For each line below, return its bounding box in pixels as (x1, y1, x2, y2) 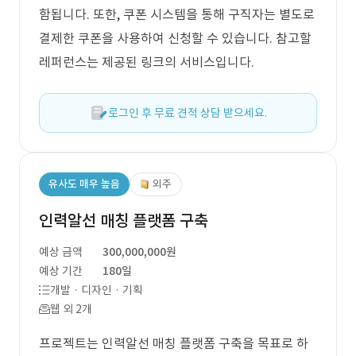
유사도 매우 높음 (48, 177, 120, 191)
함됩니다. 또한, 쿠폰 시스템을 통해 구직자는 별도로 (39, 6, 315, 22)
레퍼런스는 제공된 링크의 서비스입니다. (39, 54, 254, 70)
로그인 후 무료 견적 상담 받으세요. (108, 106, 267, 120)
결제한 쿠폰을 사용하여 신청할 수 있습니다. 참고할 (39, 30, 311, 46)
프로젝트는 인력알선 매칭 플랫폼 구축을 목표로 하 (39, 335, 308, 351)
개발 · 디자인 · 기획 (50, 283, 143, 297)
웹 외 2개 (50, 302, 92, 316)
